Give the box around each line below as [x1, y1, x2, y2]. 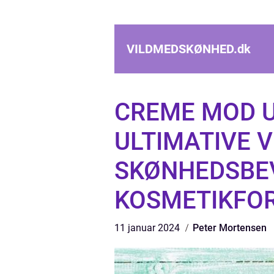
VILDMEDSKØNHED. [127, 42, 237, 56]
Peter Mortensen [193, 222, 267, 234]
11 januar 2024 [114, 222, 182, 234]
